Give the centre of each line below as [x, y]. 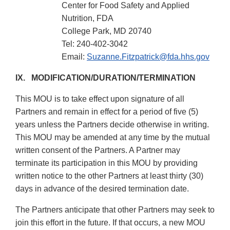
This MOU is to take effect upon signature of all [100, 99]
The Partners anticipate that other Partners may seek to [115, 210]
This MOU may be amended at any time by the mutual [113, 138]
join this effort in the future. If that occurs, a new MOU [110, 223]
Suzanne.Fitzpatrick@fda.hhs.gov [148, 57]
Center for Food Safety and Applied [126, 6]
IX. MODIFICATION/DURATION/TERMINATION [106, 78]
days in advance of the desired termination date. [102, 189]
